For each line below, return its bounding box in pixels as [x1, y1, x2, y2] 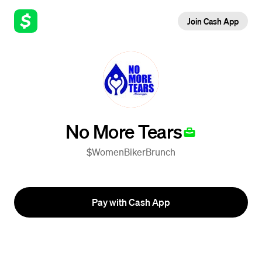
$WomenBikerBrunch [87, 146, 175, 158]
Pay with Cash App [92, 196, 170, 208]
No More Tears [65, 119, 182, 143]
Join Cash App [187, 16, 239, 26]
